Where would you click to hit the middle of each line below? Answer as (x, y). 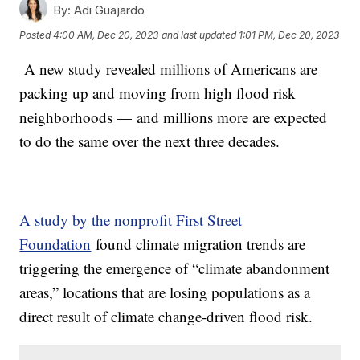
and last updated (199, 35)
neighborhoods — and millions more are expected (174, 117)
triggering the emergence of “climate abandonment (175, 268)
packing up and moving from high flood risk (158, 92)
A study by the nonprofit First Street (131, 219)
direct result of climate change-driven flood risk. (166, 316)
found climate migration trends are (198, 243)
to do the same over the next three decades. (155, 141)
